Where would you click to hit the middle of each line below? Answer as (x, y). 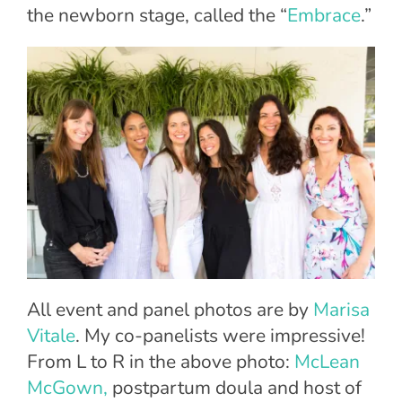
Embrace (324, 15)
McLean (327, 361)
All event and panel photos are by (170, 309)
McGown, (67, 387)
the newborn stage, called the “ (157, 15)
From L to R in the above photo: (161, 361)
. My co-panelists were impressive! (220, 335)
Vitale (51, 335)
